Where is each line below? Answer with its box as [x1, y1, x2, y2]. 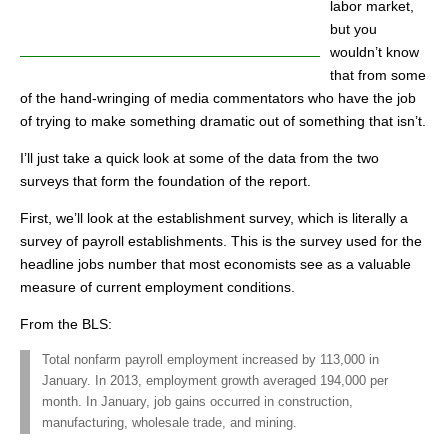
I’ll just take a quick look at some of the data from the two [20, 150, 379, 166]
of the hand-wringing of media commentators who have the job [20, 90, 416, 106]
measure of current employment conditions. [20, 279, 295, 295]
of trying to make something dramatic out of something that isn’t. [20, 113, 426, 129]
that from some [330, 67, 426, 83]
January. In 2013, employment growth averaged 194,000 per [42, 374, 388, 388]
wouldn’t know [330, 44, 419, 60]
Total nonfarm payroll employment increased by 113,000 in [42, 353, 379, 367]
